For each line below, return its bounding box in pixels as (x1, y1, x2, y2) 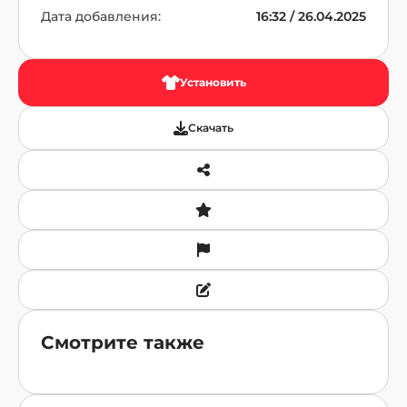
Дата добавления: (41, 8, 161, 25)
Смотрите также (41, 332, 204, 353)
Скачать (188, 121, 233, 134)
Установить (179, 75, 246, 89)
